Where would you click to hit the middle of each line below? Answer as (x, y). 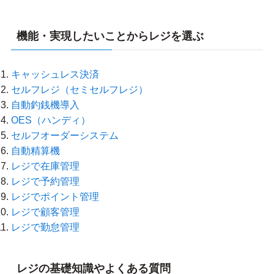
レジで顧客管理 (45, 212)
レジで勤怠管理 (45, 227)
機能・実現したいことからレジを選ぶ (110, 36)
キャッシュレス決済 (55, 74)
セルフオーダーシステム (65, 135)
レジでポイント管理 (55, 197)
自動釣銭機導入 (45, 105)
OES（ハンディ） (50, 120)
